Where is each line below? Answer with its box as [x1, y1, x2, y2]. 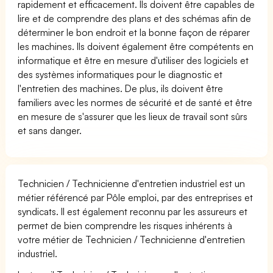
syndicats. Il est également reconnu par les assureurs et [18, 205, 248, 218]
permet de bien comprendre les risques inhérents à [18, 219, 233, 232]
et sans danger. [18, 124, 82, 136]
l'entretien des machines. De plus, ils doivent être [18, 82, 224, 94]
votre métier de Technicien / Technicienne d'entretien [18, 233, 246, 246]
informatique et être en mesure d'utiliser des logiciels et [18, 54, 249, 66]
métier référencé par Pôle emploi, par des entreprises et [18, 191, 253, 204]
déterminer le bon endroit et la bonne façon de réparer [18, 26, 250, 38]
